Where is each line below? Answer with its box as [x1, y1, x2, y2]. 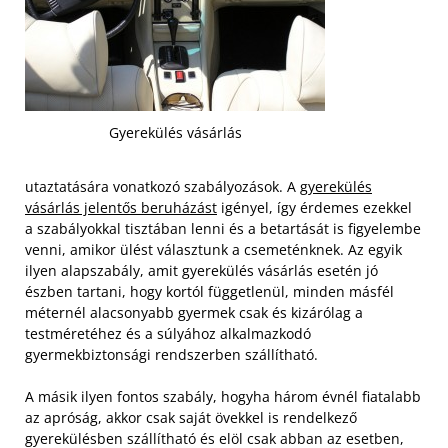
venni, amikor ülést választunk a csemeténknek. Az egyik [25, 239, 402, 259]
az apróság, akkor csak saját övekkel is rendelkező [25, 407, 357, 427]
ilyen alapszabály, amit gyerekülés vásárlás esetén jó [25, 260, 378, 280]
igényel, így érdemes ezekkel [217, 197, 412, 217]
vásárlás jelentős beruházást [25, 197, 217, 217]
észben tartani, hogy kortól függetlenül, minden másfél [25, 281, 394, 301]
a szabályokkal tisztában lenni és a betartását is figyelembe [25, 218, 421, 238]
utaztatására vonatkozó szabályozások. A [25, 176, 300, 196]
